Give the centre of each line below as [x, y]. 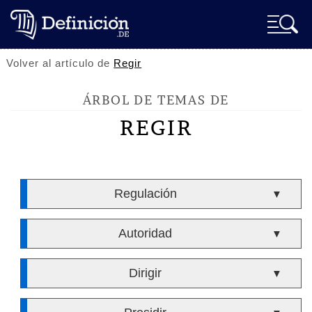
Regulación [145, 194]
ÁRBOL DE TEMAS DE [156, 100]
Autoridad [146, 233]
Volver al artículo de [60, 63]
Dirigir [146, 273]
